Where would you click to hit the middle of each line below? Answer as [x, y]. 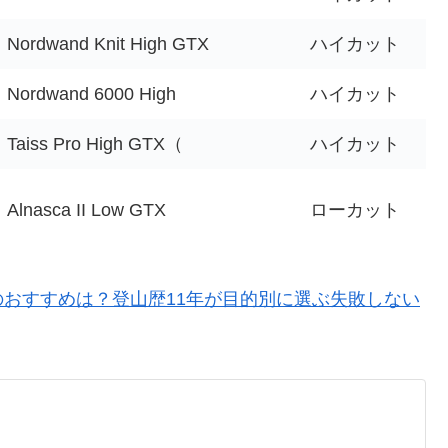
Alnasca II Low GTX [86, 209]
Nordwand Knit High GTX [108, 43]
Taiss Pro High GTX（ [95, 143]
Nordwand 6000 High [91, 93]
